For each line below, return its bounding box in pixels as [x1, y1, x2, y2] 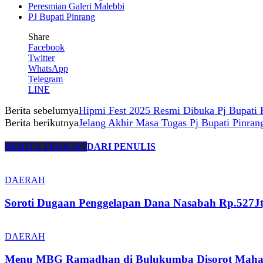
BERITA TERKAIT [5, 141, 87, 152]
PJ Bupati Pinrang [28, 11, 95, 22]
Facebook [28, 42, 65, 52]
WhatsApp [28, 63, 68, 73]
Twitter [28, 52, 55, 63]
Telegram [28, 73, 63, 84]
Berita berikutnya [5, 116, 79, 129]
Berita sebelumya [5, 104, 79, 116]
